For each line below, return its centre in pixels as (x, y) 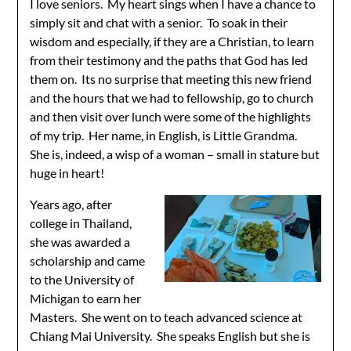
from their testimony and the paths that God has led (169, 60)
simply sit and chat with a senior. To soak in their (159, 22)
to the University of (82, 279)
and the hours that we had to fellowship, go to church (172, 98)
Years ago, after (71, 204)
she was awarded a (80, 242)
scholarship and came (88, 261)
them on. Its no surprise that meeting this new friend (171, 79)
